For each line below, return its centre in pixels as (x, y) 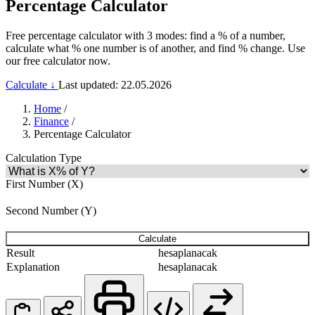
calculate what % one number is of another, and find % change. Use (155, 48)
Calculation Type (44, 157)
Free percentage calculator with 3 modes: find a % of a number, (146, 35)
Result (20, 252)
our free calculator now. (58, 60)
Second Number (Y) (51, 210)
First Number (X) (44, 184)
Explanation (33, 266)
